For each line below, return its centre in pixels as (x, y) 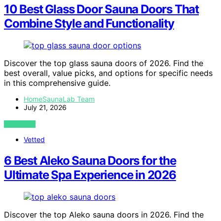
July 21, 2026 (45, 108)
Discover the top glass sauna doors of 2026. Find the (104, 63)
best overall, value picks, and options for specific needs (108, 73)
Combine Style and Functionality (89, 24)
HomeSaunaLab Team (59, 99)
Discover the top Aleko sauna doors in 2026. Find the (104, 215)
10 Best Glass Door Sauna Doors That (101, 9)
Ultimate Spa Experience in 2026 (90, 175)
